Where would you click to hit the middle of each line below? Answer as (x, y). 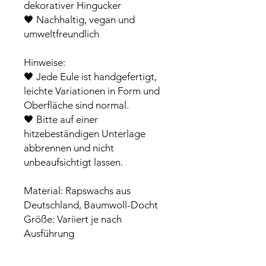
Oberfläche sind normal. (76, 105)
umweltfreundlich (61, 34)
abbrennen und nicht (69, 148)
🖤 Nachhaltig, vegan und (79, 20)
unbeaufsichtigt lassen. (73, 162)
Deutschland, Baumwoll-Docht (91, 205)
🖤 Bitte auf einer (61, 119)
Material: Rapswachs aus (77, 191)
